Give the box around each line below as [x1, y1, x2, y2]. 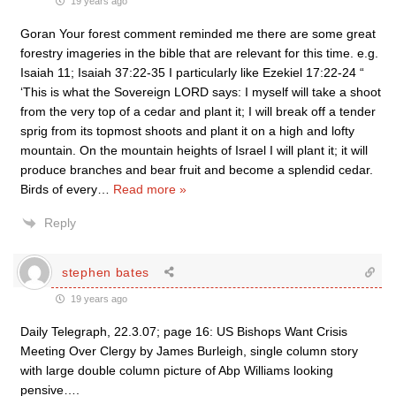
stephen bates [62, 264, 150, 279]
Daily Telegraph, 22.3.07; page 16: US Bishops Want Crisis [20, 324, 347, 339]
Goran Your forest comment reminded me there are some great [20, 27, 376, 41]
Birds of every [20, 182, 97, 196]
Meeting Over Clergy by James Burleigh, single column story [20, 344, 358, 358]
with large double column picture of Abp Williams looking [20, 363, 333, 377]
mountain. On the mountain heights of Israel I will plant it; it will [20, 143, 368, 157]
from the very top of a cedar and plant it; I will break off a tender [20, 104, 376, 118]
